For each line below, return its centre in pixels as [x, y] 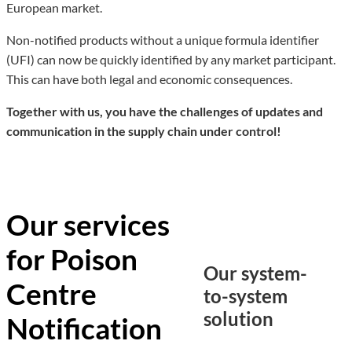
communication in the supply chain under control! [144, 131]
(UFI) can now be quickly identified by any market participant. [171, 60]
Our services [88, 224]
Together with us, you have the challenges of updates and [165, 112]
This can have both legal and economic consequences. [149, 79]
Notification [84, 328]
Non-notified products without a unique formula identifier [163, 40]
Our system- [255, 273]
